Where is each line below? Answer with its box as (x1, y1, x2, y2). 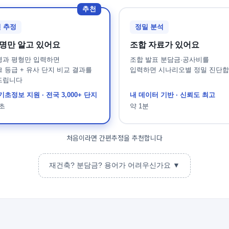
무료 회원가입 (87, 149, 142, 158)
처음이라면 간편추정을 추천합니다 (66, 133, 163, 143)
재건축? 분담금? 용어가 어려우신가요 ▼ (49, 161, 180, 169)
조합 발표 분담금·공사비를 (130, 56, 209, 63)
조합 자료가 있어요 (130, 40, 199, 49)
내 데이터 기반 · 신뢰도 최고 (130, 91, 215, 99)
